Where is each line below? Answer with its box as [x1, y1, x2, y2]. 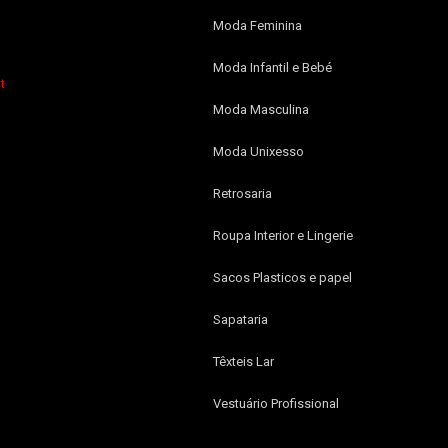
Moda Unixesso [212, 143, 304, 159]
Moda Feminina [212, 17, 302, 33]
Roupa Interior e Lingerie [212, 227, 353, 243]
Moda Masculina [212, 101, 309, 117]
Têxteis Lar [212, 353, 274, 369]
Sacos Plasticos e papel [212, 269, 352, 285]
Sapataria [212, 311, 268, 327]
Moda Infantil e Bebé [212, 59, 332, 75]
